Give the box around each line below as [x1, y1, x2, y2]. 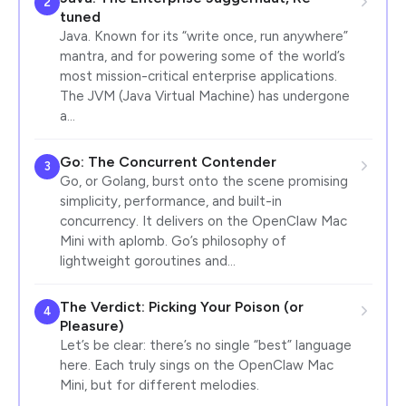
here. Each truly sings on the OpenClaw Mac [59, 356, 333, 373]
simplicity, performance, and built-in [59, 192, 282, 209]
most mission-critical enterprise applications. [59, 67, 337, 84]
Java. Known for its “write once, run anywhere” [59, 27, 348, 44]
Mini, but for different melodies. [59, 376, 259, 393]
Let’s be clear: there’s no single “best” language [59, 336, 352, 353]
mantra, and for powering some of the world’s [59, 47, 345, 64]
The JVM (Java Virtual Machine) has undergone [59, 87, 350, 104]
